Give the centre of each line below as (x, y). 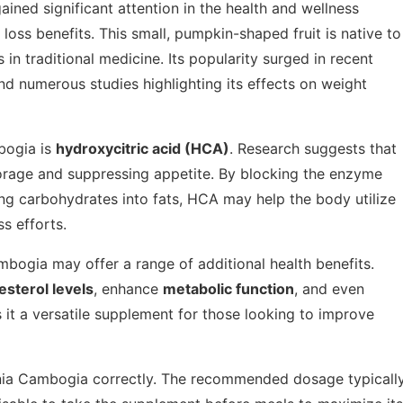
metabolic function (228, 288)
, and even (329, 288)
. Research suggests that (313, 148)
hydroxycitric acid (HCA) (143, 148)
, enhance (128, 288)
